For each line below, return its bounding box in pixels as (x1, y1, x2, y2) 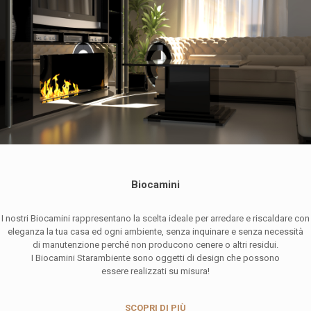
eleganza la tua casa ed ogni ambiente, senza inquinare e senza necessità (8, 226, 303, 237)
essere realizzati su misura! (101, 266, 210, 277)
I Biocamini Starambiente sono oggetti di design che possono (31, 253, 280, 264)
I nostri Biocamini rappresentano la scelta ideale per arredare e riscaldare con (1, 213, 310, 224)
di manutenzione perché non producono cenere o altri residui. (33, 239, 278, 251)
